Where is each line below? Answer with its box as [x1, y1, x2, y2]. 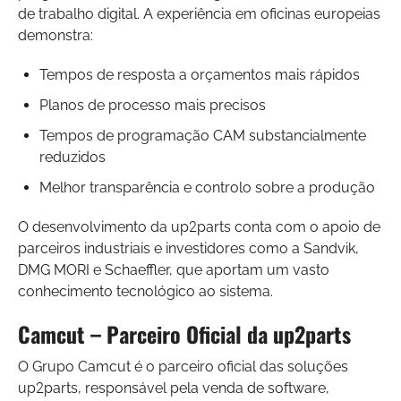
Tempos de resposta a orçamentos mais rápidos [39, 65, 360, 83]
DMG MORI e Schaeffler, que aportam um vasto [18, 260, 329, 278]
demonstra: [18, 26, 93, 44]
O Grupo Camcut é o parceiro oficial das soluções [18, 357, 348, 375]
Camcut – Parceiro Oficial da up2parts [18, 317, 351, 350]
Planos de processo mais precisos [39, 96, 266, 114]
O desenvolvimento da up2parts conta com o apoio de [18, 218, 380, 235]
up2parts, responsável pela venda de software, [18, 379, 329, 397]
